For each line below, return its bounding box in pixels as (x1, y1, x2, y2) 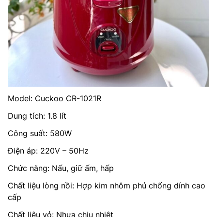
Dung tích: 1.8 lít (8, 110, 66, 121)
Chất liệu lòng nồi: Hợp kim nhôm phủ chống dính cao (8, 180, 205, 190)
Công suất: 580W (8, 128, 72, 138)
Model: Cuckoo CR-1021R (8, 93, 101, 103)
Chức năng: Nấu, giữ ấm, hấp (8, 163, 114, 173)
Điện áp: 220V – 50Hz (8, 145, 89, 155)
